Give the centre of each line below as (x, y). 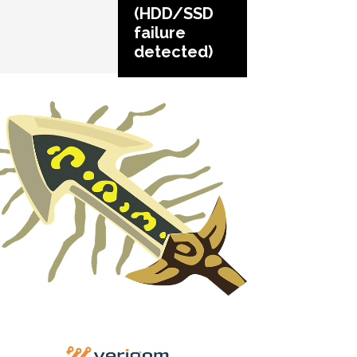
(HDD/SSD (174, 13)
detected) (173, 51)
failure (160, 32)
